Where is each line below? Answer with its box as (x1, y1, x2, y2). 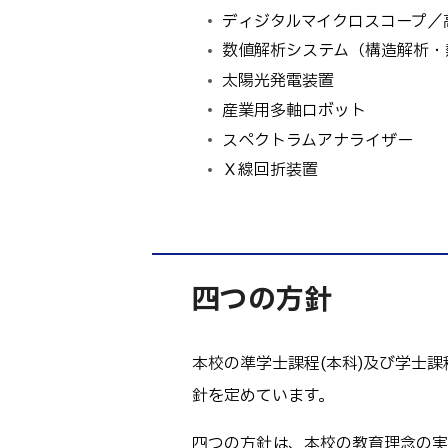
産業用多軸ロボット (221, 98, 366, 123)
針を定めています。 (192, 384, 334, 409)
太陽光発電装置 (221, 69, 334, 94)
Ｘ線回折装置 (221, 158, 318, 183)
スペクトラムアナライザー (221, 128, 413, 153)
